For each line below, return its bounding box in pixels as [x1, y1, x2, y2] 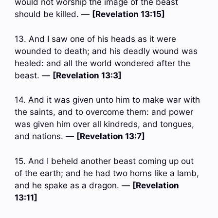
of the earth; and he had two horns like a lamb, [15, 168, 199, 178]
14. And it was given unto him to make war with [15, 95, 200, 105]
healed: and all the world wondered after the [15, 58, 190, 68]
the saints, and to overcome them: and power [15, 107, 193, 117]
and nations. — [15, 131, 76, 142]
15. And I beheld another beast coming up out [15, 156, 194, 166]
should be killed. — [15, 9, 92, 19]
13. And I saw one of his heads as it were [15, 34, 176, 44]
